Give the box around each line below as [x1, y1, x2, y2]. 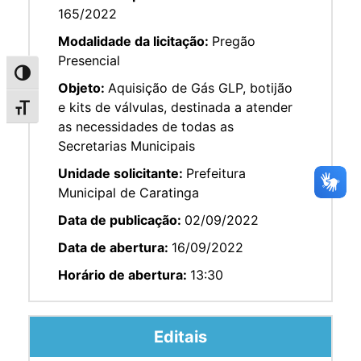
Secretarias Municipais [58, 137, 195, 154]
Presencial [58, 52, 120, 68]
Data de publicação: [58, 211, 185, 228]
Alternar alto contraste [6, 68, 143, 85]
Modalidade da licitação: [58, 32, 212, 49]
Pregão [212, 32, 255, 49]
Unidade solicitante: [58, 164, 186, 181]
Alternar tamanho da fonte [6, 102, 167, 119]
